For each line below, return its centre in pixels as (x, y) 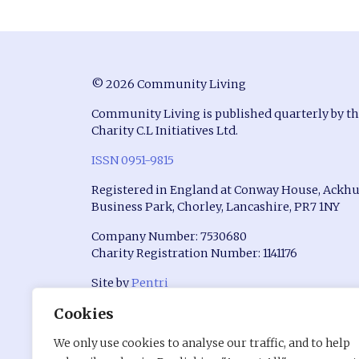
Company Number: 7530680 (169, 236)
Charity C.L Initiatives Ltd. (165, 130)
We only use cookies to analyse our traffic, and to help (202, 343)
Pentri (150, 282)
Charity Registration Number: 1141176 (194, 253)
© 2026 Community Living (169, 84)
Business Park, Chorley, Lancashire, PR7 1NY (216, 206)
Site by (111, 282)
